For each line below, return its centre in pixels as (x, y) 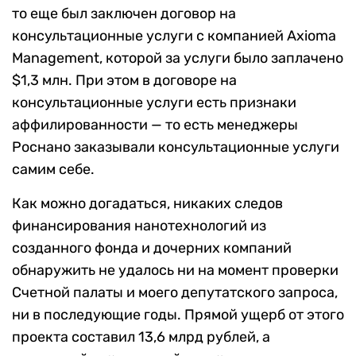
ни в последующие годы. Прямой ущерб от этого (178, 315)
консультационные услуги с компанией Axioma (174, 36)
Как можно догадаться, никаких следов (147, 204)
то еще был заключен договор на (124, 14)
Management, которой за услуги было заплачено (178, 58)
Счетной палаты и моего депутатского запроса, (175, 293)
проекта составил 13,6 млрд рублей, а (141, 337)
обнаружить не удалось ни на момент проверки (175, 271)
